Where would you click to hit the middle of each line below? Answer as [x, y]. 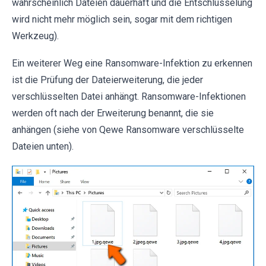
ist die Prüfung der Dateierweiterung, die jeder [107, 80]
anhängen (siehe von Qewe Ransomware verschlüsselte [128, 130]
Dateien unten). [43, 147]
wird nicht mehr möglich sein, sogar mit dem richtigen [122, 20]
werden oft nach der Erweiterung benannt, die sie [113, 113]
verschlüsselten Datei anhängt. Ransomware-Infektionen [129, 97]
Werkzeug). [35, 36]
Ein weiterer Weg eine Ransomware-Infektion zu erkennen [132, 64]
